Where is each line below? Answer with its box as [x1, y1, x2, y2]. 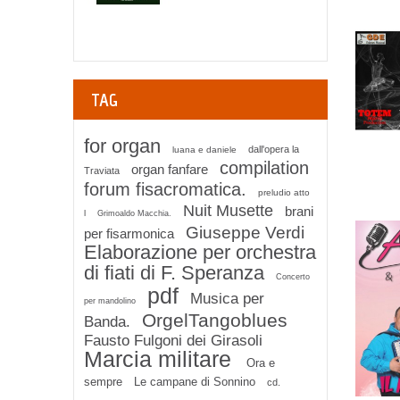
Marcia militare [84, 346, 237, 371]
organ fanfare [131, 162, 208, 177]
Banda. [84, 313, 130, 330]
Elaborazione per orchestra [84, 241, 316, 263]
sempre [84, 375, 122, 388]
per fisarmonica [84, 226, 174, 241]
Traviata [84, 165, 120, 176]
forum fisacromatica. [84, 179, 246, 199]
